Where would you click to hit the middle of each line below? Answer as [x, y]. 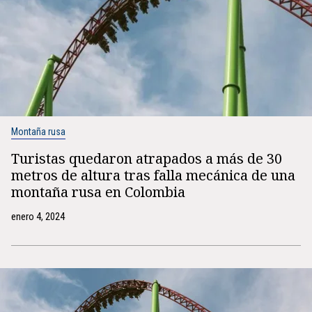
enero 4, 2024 [38, 217]
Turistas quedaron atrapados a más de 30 [147, 158]
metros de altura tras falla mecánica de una [153, 175]
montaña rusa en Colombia [98, 192]
